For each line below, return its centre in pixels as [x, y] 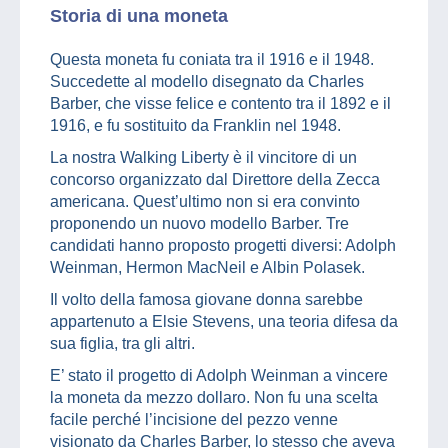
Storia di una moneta [139, 16]
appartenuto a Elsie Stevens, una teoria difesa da [224, 322]
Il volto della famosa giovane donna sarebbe [206, 300]
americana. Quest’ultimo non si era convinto [205, 202]
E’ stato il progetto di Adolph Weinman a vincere [219, 376]
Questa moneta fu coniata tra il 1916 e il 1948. [212, 60]
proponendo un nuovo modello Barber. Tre [199, 224]
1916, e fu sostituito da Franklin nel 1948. [195, 126]
